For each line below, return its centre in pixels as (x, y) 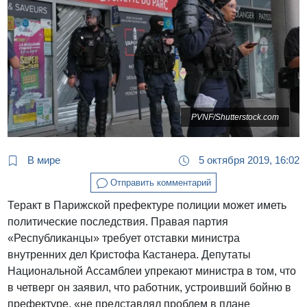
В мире (43, 160)
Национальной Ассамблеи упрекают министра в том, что (152, 271)
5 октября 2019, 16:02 (247, 160)
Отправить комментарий (159, 182)
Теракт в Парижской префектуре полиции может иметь (147, 206)
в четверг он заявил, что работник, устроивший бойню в (150, 288)
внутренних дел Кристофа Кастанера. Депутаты (130, 255)
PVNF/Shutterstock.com (235, 118)
